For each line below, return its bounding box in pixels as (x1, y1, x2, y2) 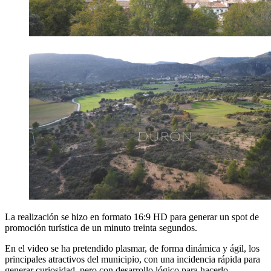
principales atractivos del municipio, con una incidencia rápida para (5, 253, 260, 264)
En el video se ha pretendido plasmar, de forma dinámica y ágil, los (5, 243, 260, 253)
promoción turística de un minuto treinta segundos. (5, 222, 197, 233)
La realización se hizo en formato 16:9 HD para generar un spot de (5, 211, 259, 222)
